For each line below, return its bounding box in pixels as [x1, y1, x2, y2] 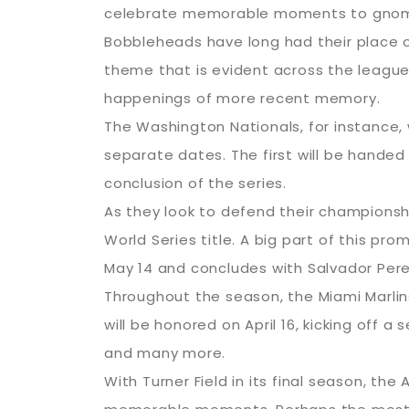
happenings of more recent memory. [104, 88, 381, 108]
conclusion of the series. [104, 173, 288, 193]
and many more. [104, 342, 226, 362]
